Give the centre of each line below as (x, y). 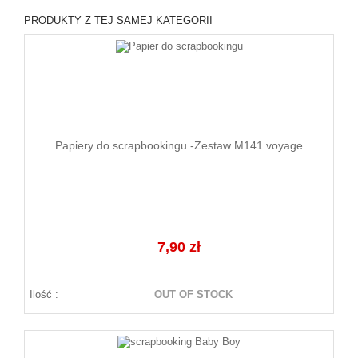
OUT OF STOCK (193, 294)
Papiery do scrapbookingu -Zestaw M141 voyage (179, 145)
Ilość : (44, 294)
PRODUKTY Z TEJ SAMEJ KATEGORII (118, 20)
